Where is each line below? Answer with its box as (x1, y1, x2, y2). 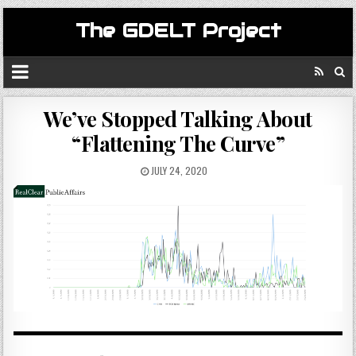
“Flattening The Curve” (72, 130, 284, 157)
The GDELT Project (75, 18, 281, 43)
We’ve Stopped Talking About (44, 105, 312, 133)
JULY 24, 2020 (149, 164, 207, 177)
